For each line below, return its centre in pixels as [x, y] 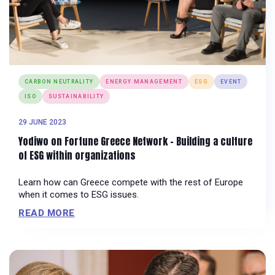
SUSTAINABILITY [76, 97]
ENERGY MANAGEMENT [144, 82]
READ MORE [47, 213]
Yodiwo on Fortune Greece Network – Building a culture [135, 141]
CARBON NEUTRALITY [59, 82]
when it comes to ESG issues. [79, 195]
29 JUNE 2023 [42, 122]
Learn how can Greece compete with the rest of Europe [131, 183]
